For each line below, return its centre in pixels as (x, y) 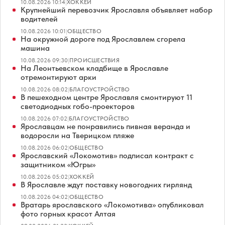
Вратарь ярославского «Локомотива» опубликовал (112, 205)
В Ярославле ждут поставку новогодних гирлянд (106, 185)
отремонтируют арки (59, 77)
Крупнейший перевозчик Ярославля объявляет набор (117, 10)
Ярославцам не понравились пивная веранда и (105, 127)
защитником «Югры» (58, 165)
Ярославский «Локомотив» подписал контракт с (107, 156)
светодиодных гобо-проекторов (78, 106)
